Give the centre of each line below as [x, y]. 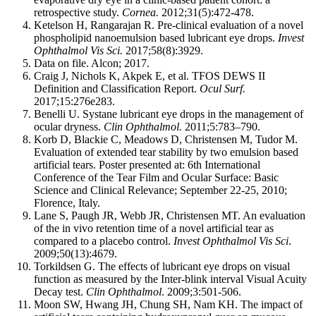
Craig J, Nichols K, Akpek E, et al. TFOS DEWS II [150, 76]
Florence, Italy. [67, 203]
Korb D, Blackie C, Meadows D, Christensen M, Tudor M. [166, 139]
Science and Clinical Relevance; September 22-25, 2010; [160, 190]
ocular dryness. [69, 127]
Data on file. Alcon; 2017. [92, 63]
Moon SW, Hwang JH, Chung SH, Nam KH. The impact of [168, 304]
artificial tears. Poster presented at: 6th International [147, 165]
